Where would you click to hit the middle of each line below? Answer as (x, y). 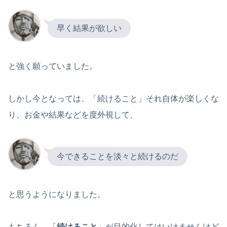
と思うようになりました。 (57, 194)
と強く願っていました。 (53, 66)
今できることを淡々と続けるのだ (118, 156)
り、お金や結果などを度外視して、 (73, 115)
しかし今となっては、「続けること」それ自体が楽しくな (113, 98)
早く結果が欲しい (89, 28)
